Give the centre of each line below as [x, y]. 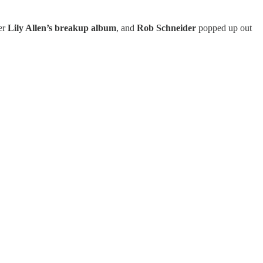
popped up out [224, 28]
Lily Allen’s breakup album [62, 28]
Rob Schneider [166, 28]
